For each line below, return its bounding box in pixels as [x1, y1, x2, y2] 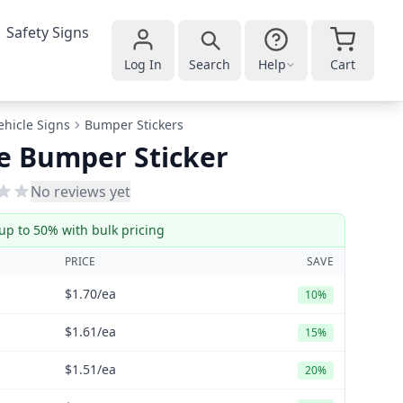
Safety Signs [6, 22, 90, 42]
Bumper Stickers [85, 116, 184, 133]
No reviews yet [31, 182, 130, 201]
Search [189, 56, 230, 73]
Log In [124, 56, 162, 73]
